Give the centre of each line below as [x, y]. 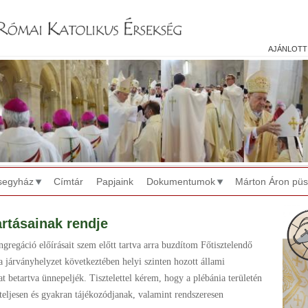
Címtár [68, 182]
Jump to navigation [154, 9]
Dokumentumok [181, 182]
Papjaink [115, 182]
